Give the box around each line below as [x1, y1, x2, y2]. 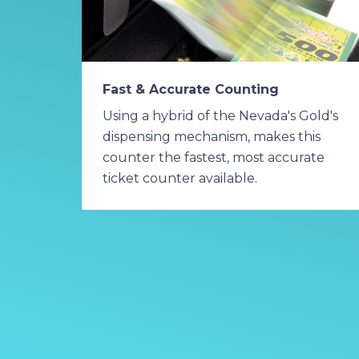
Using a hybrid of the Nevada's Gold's [103, 107, 338, 123]
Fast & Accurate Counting [103, 81, 279, 97]
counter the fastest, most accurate [103, 149, 325, 165]
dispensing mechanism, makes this [103, 128, 321, 144]
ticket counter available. [103, 170, 257, 186]
